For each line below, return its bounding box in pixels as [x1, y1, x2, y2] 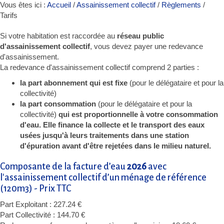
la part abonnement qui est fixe [20, 78, 129, 87]
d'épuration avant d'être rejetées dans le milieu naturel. [20, 141, 211, 150]
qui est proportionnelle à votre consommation [58, 109, 218, 118]
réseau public [115, 31, 164, 40]
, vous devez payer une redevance [90, 41, 203, 50]
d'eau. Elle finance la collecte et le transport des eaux [20, 120, 204, 129]
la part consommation [20, 99, 96, 108]
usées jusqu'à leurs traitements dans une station [20, 130, 189, 139]
